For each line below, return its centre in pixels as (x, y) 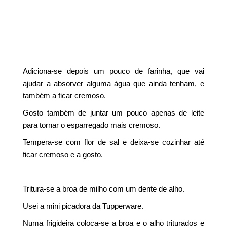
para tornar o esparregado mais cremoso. (92, 125)
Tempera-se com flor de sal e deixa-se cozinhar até (113, 142)
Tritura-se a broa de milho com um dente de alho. (104, 189)
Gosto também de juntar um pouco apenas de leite (113, 113)
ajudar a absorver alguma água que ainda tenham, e (113, 83)
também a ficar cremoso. (65, 96)
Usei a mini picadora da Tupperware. (83, 206)
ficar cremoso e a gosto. (63, 154)
